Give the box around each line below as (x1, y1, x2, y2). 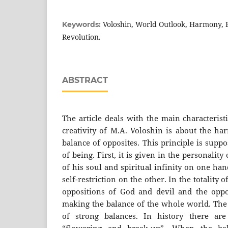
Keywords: (62, 19, 103, 29)
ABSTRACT (62, 75, 108, 85)
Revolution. (62, 32, 101, 42)
